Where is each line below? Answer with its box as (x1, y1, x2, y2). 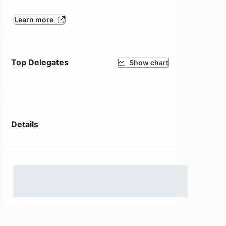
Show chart (129, 58, 168, 67)
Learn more (14, 15, 54, 24)
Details (11, 119, 39, 129)
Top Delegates (11, 57, 69, 68)
